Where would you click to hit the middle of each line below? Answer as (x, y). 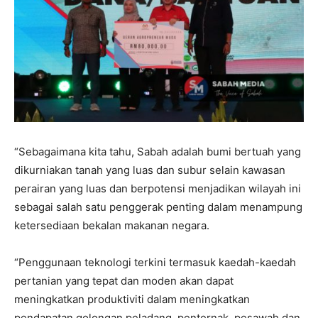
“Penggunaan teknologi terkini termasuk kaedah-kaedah (155, 262)
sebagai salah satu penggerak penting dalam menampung (158, 207)
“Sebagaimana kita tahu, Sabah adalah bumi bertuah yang (158, 151)
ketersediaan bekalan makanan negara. (112, 225)
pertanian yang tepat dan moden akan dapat (124, 280)
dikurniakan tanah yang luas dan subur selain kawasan (150, 170)
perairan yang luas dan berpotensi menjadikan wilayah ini (158, 188)
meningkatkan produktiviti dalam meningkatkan (132, 299)
